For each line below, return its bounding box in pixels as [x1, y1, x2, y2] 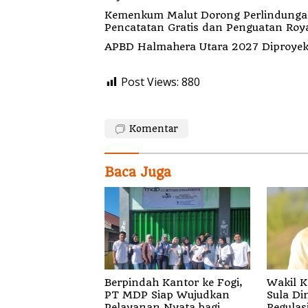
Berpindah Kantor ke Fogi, [104, 276, 243, 289]
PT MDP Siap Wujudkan [104, 288, 151, 301]
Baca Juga [104, 164, 171, 181]
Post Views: [121, 74, 179, 90]
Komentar [129, 123, 178, 135]
